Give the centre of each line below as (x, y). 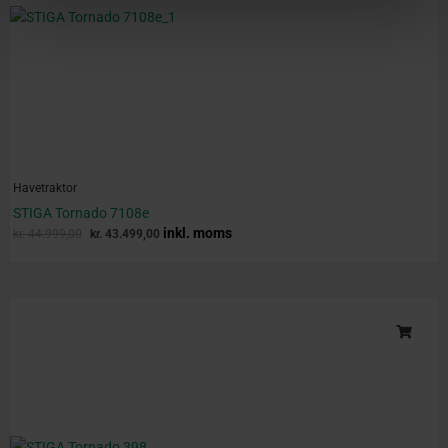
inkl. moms (197, 232)
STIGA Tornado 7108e (80, 212)
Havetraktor (44, 188)
